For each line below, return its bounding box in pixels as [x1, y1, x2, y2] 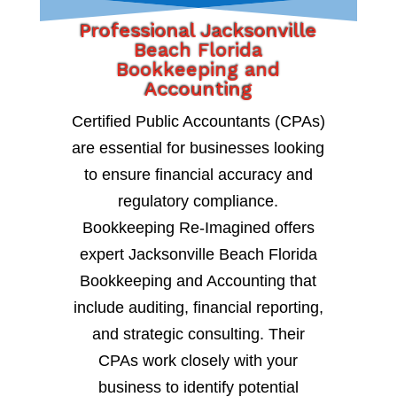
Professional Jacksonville [79, 19, 317, 42]
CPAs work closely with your [98, 351, 299, 370]
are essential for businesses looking [72, 138, 325, 157]
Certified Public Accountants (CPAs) [71, 112, 325, 130]
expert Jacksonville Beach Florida [79, 245, 317, 263]
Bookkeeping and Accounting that [80, 271, 317, 290]
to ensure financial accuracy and [83, 165, 313, 183]
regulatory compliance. [118, 191, 279, 210]
